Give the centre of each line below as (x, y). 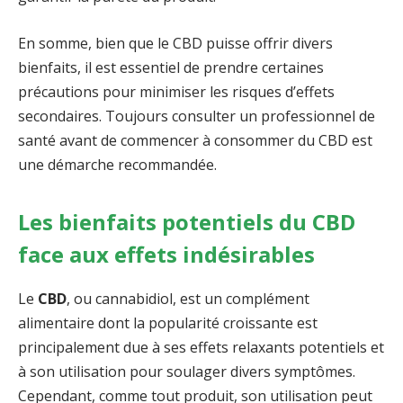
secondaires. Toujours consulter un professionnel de (197, 116)
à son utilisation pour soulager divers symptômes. (187, 371)
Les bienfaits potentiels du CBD (187, 221)
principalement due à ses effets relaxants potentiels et (201, 347)
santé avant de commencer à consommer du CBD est (195, 140)
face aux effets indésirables (166, 254)
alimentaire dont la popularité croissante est (168, 322)
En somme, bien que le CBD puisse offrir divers (175, 43)
